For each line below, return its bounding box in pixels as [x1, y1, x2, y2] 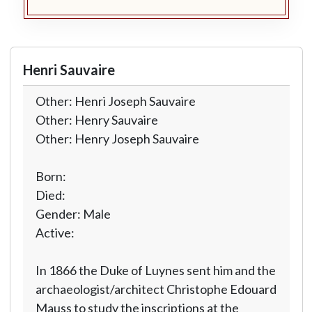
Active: [35, 225, 77, 240]
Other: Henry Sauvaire [35, 112, 158, 127]
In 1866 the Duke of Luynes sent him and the [35, 263, 276, 278]
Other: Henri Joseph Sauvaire [35, 93, 196, 109]
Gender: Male [35, 206, 111, 221]
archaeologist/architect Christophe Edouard [35, 281, 276, 297]
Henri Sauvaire [22, 61, 115, 78]
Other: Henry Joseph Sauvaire [35, 131, 199, 146]
